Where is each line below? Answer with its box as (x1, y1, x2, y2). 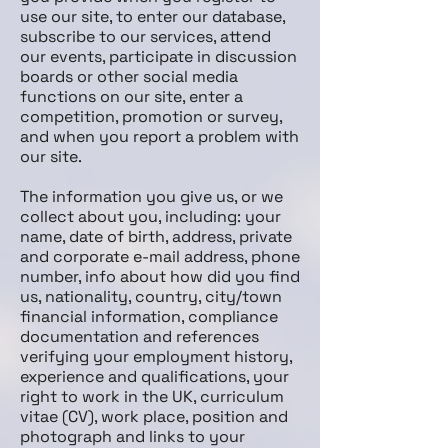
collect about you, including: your (20, 206, 281, 227)
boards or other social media (20, 66, 238, 87)
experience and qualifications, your (20, 366, 289, 387)
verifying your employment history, (20, 346, 292, 367)
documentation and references (20, 326, 259, 347)
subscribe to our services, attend (20, 26, 271, 47)
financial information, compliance (20, 306, 278, 327)
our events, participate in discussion (20, 46, 297, 67)
